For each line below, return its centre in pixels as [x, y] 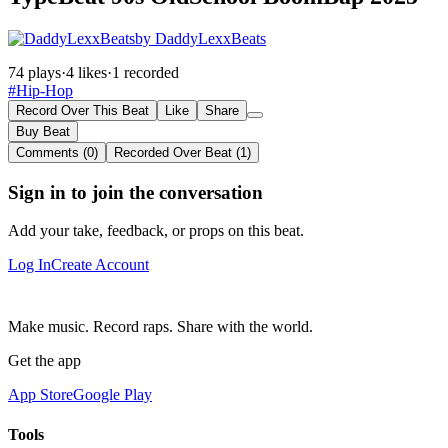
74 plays [34, 72]
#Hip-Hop [40, 90]
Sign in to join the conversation [135, 192]
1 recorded [145, 72]
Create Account [100, 265]
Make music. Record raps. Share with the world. [160, 327]
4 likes [86, 72]
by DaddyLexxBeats [200, 38]
